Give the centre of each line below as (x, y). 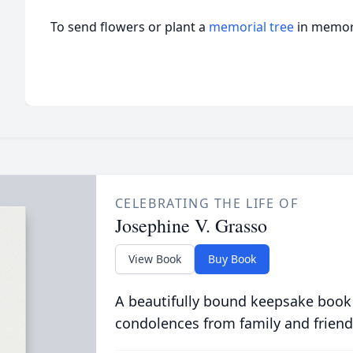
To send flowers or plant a (130, 27)
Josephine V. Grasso (191, 225)
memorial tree (251, 27)
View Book (154, 259)
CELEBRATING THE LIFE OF (206, 203)
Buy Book (232, 259)
